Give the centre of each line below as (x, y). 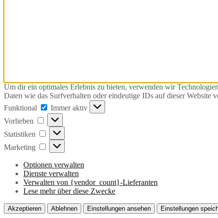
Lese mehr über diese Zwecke (69, 191)
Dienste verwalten (51, 173)
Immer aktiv (70, 108)
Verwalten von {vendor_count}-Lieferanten (91, 182)
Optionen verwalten (54, 164)
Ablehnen (64, 208)
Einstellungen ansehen (119, 208)
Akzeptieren (25, 208)
